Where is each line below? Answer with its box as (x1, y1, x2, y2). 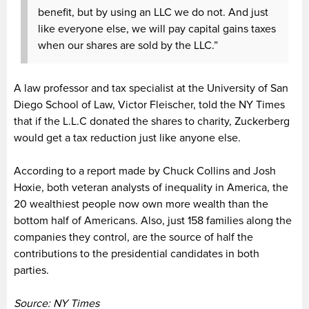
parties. (14, 263, 49, 277)
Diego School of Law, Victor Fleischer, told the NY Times (14, 97, 285, 112)
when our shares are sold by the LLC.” (38, 38, 218, 52)
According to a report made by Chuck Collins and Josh (14, 163, 276, 178)
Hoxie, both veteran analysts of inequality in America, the (14, 180, 288, 195)
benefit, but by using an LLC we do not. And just (38, 5, 268, 19)
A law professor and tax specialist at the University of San (14, 81, 288, 95)
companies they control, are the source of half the (14, 230, 253, 244)
